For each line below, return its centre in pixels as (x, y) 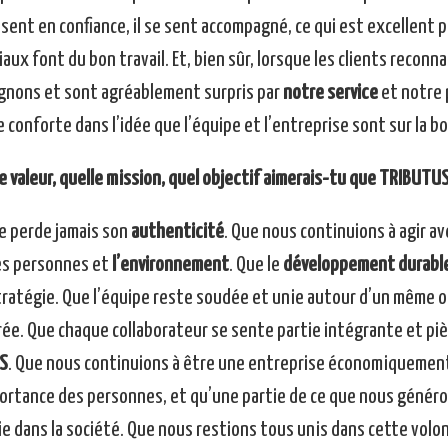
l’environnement (168, 265)
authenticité (177, 232)
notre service (330, 93)
